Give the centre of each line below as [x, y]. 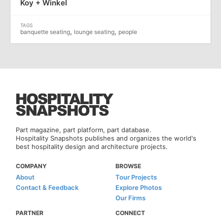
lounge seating [94, 32]
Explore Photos [139, 187]
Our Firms [130, 198]
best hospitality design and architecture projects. [92, 147]
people [128, 32]
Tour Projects [136, 177]
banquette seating [45, 32]
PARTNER [30, 213]
